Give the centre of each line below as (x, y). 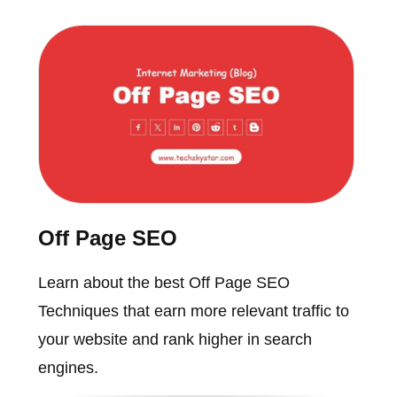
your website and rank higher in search (175, 339)
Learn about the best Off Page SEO (163, 282)
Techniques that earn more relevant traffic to (193, 311)
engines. (68, 367)
